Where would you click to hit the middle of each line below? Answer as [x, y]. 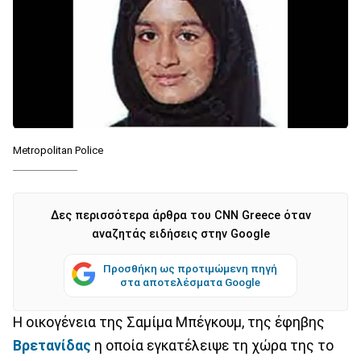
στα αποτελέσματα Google [190, 282]
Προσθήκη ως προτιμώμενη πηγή [190, 268]
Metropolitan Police [58, 150]
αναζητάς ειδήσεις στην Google [180, 234]
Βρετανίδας [52, 345]
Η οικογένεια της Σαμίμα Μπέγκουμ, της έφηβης [169, 322]
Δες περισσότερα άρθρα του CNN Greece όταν [180, 215]
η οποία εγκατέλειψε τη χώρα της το [214, 345]
